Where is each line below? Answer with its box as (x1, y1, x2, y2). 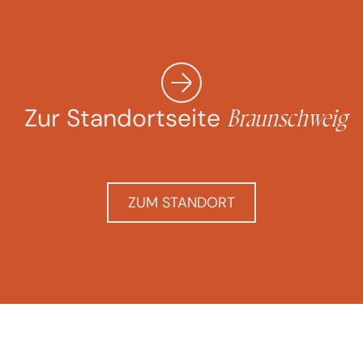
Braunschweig (227, 104, 347, 134)
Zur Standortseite (24, 102, 227, 134)
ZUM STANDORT (128, 193, 235, 212)
